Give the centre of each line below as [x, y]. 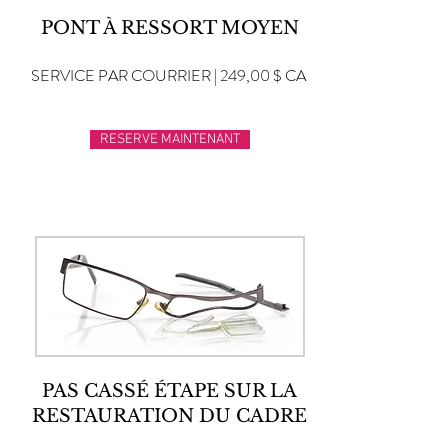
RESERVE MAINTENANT [170, 139]
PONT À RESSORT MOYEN [169, 28]
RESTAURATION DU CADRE [169, 416]
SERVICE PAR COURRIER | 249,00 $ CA [168, 75]
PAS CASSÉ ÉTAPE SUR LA [169, 391]
